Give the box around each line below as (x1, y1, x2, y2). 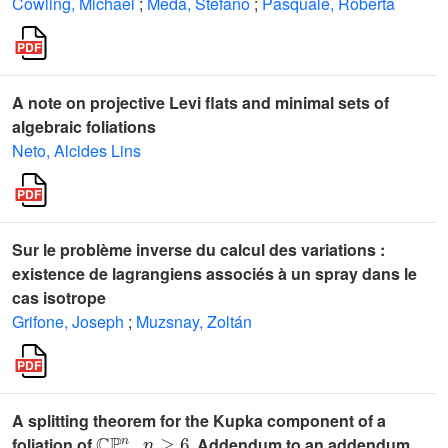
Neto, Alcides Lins (12, 139, 141, 162)
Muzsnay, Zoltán (136, 310, 252, 333)
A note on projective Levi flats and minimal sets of (12, 91, 389, 114)
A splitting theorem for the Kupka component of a (12, 409, 386, 432)
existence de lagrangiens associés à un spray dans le (12, 262, 417, 285)
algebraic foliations (12, 115, 156, 138)
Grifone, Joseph (12, 310, 124, 333)
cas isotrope (12, 286, 106, 309)
